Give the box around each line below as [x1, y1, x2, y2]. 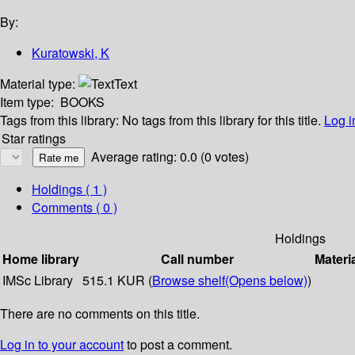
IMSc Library [2, 271, 73, 290]
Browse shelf [152, 271, 225, 290]
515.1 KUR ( [82, 271, 152, 290]
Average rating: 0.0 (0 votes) [91, 147, 249, 166]
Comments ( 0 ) [32, 198, 117, 217]
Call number [160, 250, 234, 269]
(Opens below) [225, 271, 307, 290]
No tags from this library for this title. [122, 111, 321, 130]
